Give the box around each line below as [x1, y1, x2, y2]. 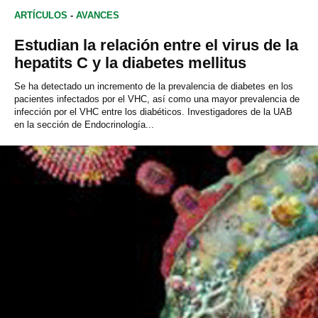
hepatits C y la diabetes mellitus [14, 53, 246, 72]
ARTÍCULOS [14, 9, 67, 21]
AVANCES [76, 9, 119, 21]
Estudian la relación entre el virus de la [14, 35, 298, 54]
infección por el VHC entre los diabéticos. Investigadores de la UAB [14, 106, 292, 117]
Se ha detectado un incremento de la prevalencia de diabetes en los [14, 80, 293, 92]
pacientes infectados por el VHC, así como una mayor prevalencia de [14, 93, 300, 104]
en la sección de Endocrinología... [14, 119, 154, 130]
